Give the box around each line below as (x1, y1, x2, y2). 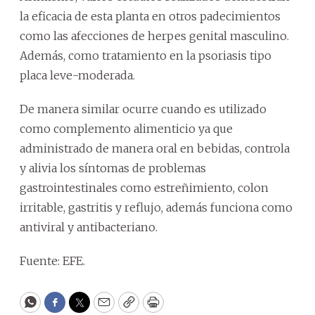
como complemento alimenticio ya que (20, 121, 233, 136)
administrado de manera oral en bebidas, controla (20, 141, 290, 155)
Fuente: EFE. (20, 253, 85, 268)
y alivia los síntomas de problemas (20, 160, 206, 175)
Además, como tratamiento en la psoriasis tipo (20, 48, 271, 63)
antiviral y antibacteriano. (20, 219, 157, 234)
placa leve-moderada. (20, 67, 135, 82)
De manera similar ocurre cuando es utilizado (20, 101, 266, 116)
